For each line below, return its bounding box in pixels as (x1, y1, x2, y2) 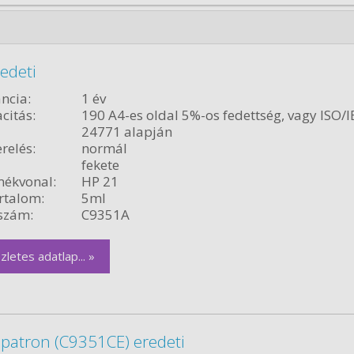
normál (81, 138, 127, 157)
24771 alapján (81, 122, 172, 141)
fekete (81, 155, 119, 174)
